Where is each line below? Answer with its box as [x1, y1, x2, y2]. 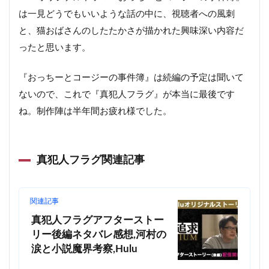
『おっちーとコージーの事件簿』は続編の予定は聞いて [19, 73, 244, 82]
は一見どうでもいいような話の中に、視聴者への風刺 [19, 10, 235, 19]
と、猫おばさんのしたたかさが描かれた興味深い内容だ [19, 26, 244, 35]
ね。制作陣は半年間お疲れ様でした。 [19, 107, 172, 116]
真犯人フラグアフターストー [31, 216, 164, 225]
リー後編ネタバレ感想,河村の [31, 230, 166, 240]
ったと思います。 [19, 43, 91, 52]
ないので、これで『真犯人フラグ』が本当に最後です [19, 90, 235, 99]
